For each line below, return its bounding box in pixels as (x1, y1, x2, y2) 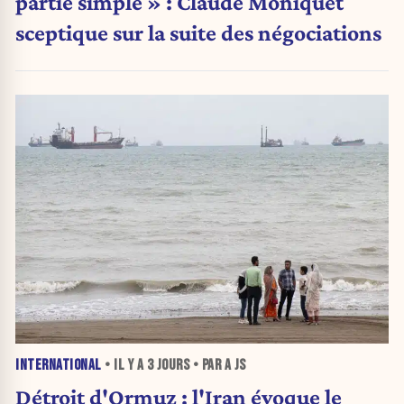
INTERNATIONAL (15, 356, 102, 375)
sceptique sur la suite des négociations (15, 19, 381, 45)
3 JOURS (146, 356, 189, 375)
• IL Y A (101, 356, 147, 375)
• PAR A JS (189, 356, 246, 375)
